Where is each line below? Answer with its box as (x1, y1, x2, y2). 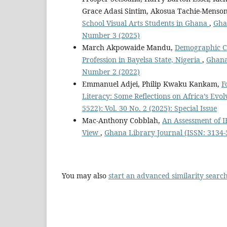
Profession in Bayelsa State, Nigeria (82, 55, 202, 65)
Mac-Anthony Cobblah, (82, 116, 162, 126)
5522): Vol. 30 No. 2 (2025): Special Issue (82, 103, 217, 113)
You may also (62, 170, 108, 180)
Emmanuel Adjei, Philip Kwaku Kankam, (82, 79, 221, 89)
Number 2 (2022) (82, 67, 140, 77)
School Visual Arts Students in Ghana (82, 18, 209, 28)
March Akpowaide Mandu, (82, 43, 175, 53)
